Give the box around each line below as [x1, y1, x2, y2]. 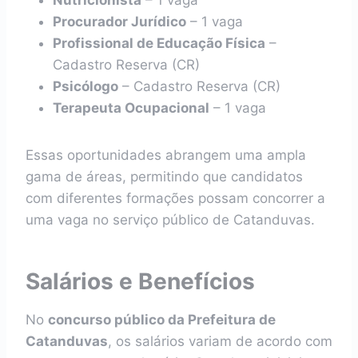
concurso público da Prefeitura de [48, 312, 276, 328]
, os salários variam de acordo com [108, 333, 332, 349]
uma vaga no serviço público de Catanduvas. [26, 212, 315, 228]
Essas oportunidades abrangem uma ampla [26, 147, 306, 163]
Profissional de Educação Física [53, 35, 265, 51]
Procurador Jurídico [53, 14, 186, 30]
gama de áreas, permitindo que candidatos [26, 169, 303, 185]
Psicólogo [53, 78, 118, 94]
